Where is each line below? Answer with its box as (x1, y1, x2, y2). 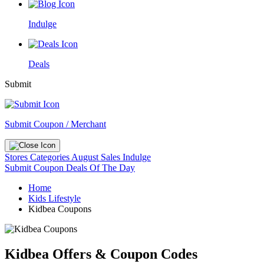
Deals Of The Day (66, 163, 135, 173)
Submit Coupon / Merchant (5, 119, 106, 129)
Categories (30, 152, 71, 162)
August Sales (71, 152, 120, 162)
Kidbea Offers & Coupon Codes (5, 246, 197, 262)
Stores (5, 152, 30, 162)
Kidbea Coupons (28, 204, 91, 214)
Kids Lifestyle (28, 193, 81, 203)
